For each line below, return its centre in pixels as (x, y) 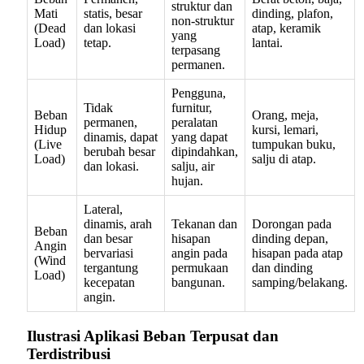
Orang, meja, (285, 115)
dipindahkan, (205, 152)
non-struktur (203, 21)
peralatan (195, 123)
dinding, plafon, (292, 14)
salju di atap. (284, 159)
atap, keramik (286, 28)
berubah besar (119, 152)
